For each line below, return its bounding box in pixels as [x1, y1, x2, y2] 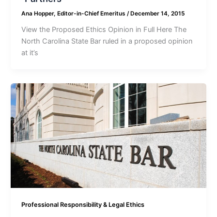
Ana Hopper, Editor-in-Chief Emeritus [21, 10, 127, 17]
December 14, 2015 [130, 10, 185, 17]
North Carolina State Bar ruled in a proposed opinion [21, 37, 193, 46]
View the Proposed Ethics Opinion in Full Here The [21, 25, 187, 34]
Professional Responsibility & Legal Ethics [21, 201, 145, 208]
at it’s [21, 48, 39, 58]
